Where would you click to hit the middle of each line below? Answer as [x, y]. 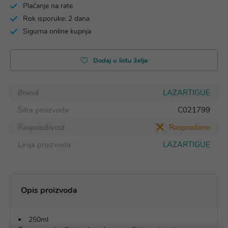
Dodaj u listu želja [120, 61]
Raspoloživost [41, 127]
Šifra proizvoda [43, 110]
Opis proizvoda [49, 190]
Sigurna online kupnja [57, 31]
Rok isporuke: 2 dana [56, 19]
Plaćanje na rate [48, 6]
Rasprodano [190, 127]
